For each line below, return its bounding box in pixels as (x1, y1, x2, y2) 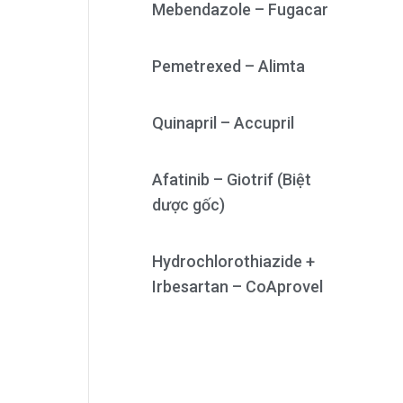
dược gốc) (151, 195, 225, 214)
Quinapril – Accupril (151, 113, 294, 132)
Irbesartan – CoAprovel (151, 277, 323, 296)
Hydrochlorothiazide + (151, 252, 315, 271)
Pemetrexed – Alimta (151, 57, 305, 76)
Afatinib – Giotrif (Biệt (151, 170, 311, 189)
